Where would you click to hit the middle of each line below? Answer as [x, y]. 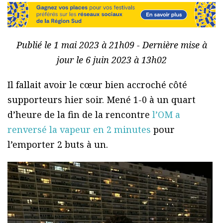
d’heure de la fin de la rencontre [80, 115]
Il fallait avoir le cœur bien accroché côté [97, 85]
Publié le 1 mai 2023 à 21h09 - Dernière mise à [111, 45]
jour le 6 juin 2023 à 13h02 [111, 60]
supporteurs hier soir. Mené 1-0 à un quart [102, 100]
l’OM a [166, 115]
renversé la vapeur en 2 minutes [79, 130]
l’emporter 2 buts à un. [58, 145]
